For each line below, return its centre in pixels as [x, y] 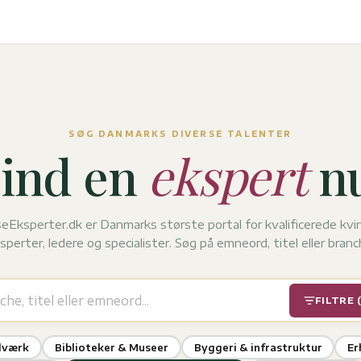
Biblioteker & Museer [111, 347]
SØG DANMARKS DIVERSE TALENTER [180, 134]
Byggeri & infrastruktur [258, 347]
